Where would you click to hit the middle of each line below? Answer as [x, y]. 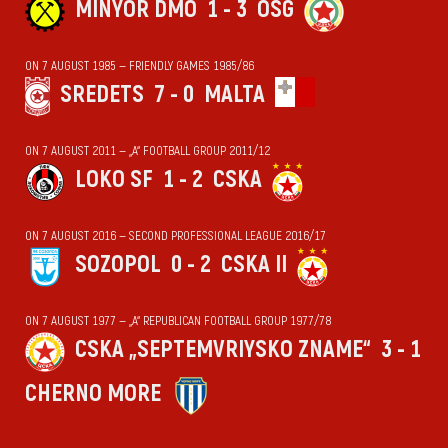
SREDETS [102, 94]
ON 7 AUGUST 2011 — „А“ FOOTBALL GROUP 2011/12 [147, 151]
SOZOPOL [118, 264]
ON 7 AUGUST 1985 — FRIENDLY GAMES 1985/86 [139, 66]
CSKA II [254, 264]
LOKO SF [114, 179]
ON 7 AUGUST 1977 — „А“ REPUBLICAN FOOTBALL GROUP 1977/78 [178, 321]
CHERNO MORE [93, 393]
